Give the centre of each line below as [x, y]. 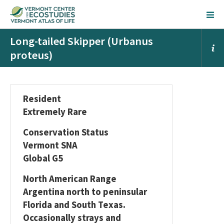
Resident [42, 99]
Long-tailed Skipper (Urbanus [81, 41]
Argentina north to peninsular [85, 192]
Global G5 [43, 158]
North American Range [70, 179]
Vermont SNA [50, 145]
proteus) [31, 55]
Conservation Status [66, 132]
